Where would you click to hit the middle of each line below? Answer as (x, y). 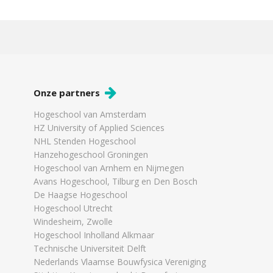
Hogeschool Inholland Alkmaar (94, 235)
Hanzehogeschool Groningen (91, 154)
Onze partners (68, 93)
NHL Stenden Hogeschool (85, 141)
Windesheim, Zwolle (73, 221)
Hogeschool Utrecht (73, 208)
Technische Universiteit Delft (90, 248)
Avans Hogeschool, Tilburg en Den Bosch (115, 181)
